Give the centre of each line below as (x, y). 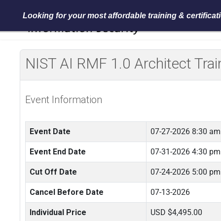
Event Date (50, 131)
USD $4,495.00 (176, 212)
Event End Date (58, 152)
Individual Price (58, 212)
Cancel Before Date (67, 192)
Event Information (64, 100)
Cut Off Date (53, 172)
